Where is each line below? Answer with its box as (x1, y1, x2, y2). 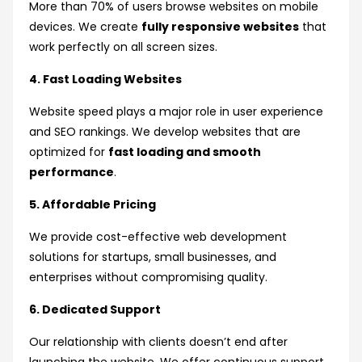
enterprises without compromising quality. (29, 269, 267, 286)
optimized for (29, 144, 108, 161)
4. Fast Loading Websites (29, 71, 182, 88)
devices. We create (29, 19, 141, 36)
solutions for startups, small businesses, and (29, 249, 276, 266)
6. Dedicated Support (29, 301, 161, 318)
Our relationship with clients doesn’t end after (29, 334, 288, 351)
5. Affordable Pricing (29, 196, 156, 213)
